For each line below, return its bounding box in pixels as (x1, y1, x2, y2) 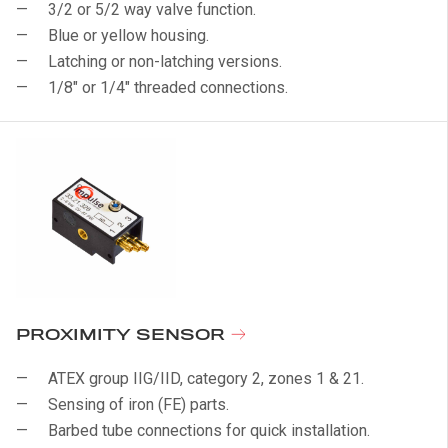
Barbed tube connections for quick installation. (48, 421, 370, 440)
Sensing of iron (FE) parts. (48, 395, 229, 414)
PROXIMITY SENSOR (16, 326, 230, 345)
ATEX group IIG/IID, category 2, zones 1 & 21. (48, 369, 364, 388)
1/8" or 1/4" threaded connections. (48, 78, 288, 97)
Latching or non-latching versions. (48, 52, 282, 71)
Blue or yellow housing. (48, 26, 209, 45)
